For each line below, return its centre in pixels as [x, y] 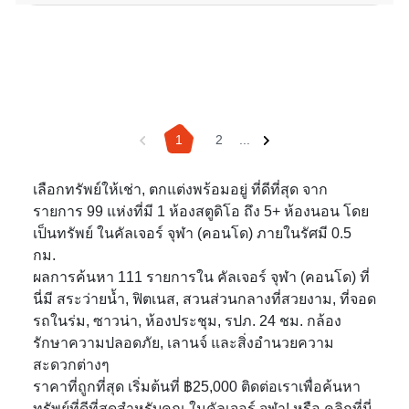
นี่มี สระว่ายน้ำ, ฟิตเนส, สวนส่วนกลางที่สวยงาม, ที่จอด [204, 299]
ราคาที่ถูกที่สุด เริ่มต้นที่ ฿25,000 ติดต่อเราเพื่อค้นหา [197, 387]
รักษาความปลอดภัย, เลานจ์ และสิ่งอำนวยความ [184, 343]
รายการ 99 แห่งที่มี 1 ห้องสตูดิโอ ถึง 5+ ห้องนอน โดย [201, 212]
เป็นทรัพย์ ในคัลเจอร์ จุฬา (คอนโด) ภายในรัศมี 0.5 [192, 234]
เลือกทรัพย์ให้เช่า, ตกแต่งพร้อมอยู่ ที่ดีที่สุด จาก [180, 190]
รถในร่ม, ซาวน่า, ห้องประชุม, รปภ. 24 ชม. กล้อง [187, 321]
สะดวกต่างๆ [71, 365]
